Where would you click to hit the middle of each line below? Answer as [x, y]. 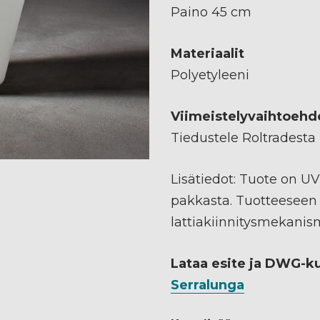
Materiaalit [207, 53]
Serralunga [207, 285]
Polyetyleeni [210, 75]
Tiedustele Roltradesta [243, 137]
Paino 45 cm [211, 12]
